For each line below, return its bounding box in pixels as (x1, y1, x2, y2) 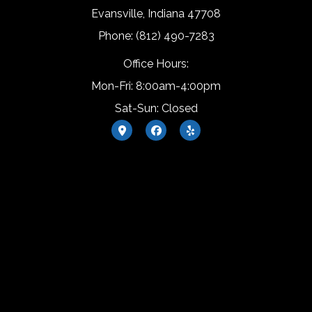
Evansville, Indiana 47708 (91, 7, 221, 21)
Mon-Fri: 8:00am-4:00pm (91, 79, 221, 93)
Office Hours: (123, 57, 189, 71)
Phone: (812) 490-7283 (97, 29, 214, 43)
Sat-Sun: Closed (114, 102, 198, 116)
